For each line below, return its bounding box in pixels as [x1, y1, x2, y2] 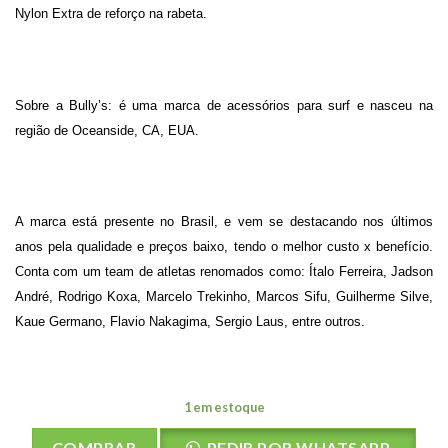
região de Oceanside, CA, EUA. [15, 122, 199, 138]
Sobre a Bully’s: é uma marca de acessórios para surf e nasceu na [15, 97, 433, 113]
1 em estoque [183, 399, 265, 416]
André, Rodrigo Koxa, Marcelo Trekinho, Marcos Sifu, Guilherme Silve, [15, 289, 433, 305]
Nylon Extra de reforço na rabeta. [15, 6, 207, 22]
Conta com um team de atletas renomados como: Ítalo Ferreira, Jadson [15, 264, 433, 280]
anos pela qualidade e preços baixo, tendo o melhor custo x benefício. [15, 239, 433, 255]
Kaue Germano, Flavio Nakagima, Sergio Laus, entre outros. [15, 314, 365, 330]
